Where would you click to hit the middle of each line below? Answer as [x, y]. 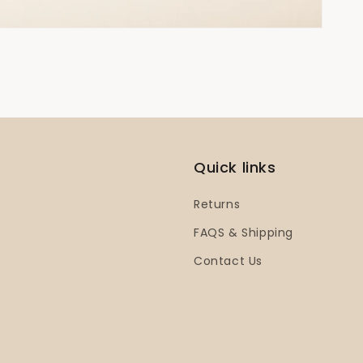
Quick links [235, 167]
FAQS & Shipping [243, 233]
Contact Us [228, 261]
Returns [217, 204]
